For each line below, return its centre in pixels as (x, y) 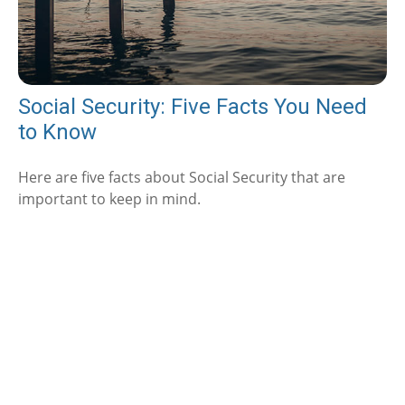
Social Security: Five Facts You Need (193, 106)
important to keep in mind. (109, 198)
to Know (57, 132)
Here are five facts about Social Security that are (182, 177)
